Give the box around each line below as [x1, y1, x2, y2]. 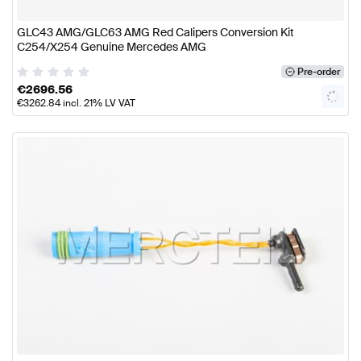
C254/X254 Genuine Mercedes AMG [17, 39, 206, 55]
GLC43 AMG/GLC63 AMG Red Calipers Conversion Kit [17, 25, 294, 40]
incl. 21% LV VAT [60, 96, 135, 110]
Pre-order [297, 64, 340, 78]
